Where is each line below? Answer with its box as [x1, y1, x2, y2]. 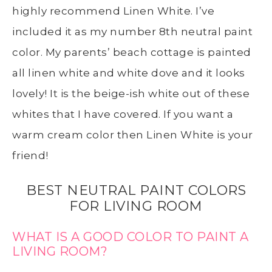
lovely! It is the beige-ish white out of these [12, 87, 250, 100]
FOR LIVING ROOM [69, 197, 203, 214]
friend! [12, 149, 49, 161]
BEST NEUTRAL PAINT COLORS [25, 182, 246, 199]
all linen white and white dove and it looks [12, 66, 245, 79]
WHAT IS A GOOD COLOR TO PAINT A [12, 229, 249, 244]
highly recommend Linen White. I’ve [12, 4, 214, 17]
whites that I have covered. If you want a [12, 107, 234, 120]
